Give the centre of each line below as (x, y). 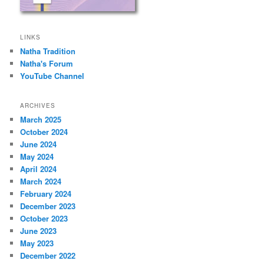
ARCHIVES (38, 105)
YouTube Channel (52, 76)
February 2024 (46, 193)
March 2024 (41, 181)
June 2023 (39, 230)
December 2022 (48, 255)
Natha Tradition (48, 51)
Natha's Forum (47, 64)
